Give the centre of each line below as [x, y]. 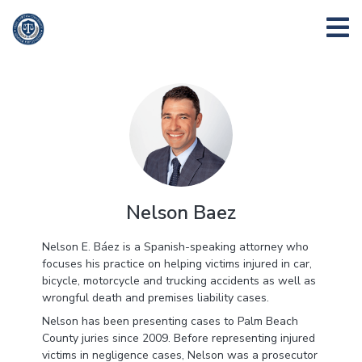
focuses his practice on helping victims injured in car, [177, 264]
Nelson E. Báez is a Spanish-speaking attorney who [175, 247]
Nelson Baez [181, 213]
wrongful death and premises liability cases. [155, 298]
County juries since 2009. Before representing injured [178, 338]
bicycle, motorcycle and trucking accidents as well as [179, 281]
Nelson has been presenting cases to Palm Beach [170, 321]
